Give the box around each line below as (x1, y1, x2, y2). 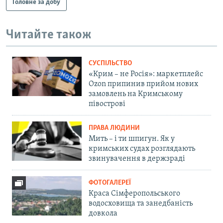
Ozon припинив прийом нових (89, 80, 198, 88)
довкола (89, 209, 117, 218)
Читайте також (6, 28, 92, 42)
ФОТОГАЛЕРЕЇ (89, 179, 131, 187)
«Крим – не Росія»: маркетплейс (89, 70, 203, 78)
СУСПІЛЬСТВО (89, 59, 132, 67)
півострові (89, 100, 125, 108)
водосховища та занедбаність (89, 199, 193, 208)
